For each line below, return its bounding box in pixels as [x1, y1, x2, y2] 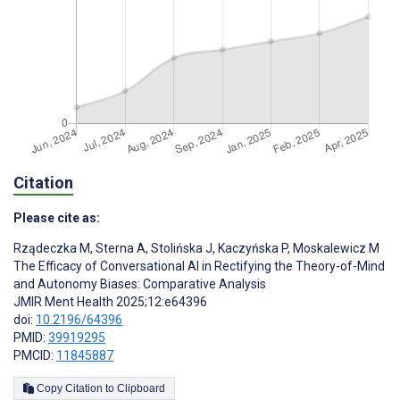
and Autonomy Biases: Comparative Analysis [13, 277, 266, 292]
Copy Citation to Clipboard [117, 382, 165, 396]
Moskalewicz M [290, 241, 379, 256]
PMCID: [13, 348, 56, 363]
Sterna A [93, 241, 146, 256]
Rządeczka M [13, 241, 90, 256]
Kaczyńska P [215, 241, 287, 256]
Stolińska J [148, 241, 212, 256]
